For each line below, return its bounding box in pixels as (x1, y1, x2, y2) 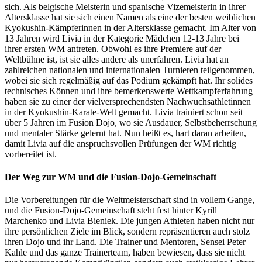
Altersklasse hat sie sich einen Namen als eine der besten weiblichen (5, 12, 256, 22)
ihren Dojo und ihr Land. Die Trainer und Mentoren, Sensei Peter (5, 237, 246, 247)
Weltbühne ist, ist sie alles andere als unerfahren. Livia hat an (5, 54, 229, 64)
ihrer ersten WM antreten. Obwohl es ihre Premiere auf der (5, 43, 221, 54)
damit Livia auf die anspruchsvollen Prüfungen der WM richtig (5, 138, 236, 149)
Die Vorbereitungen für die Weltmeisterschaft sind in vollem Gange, (5, 195, 254, 205)
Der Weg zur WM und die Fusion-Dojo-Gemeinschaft (5, 172, 216, 182)
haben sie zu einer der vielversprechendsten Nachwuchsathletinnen (5, 96, 251, 106)
